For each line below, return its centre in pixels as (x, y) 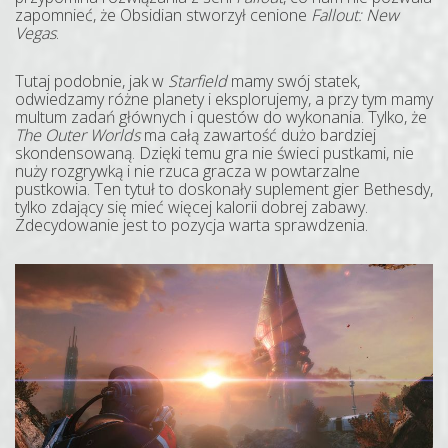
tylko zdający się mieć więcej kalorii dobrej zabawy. (191, 207)
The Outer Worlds (77, 135)
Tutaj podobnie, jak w (89, 81)
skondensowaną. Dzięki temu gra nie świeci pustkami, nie (214, 153)
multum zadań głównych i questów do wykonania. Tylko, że (221, 117)
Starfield (195, 81)
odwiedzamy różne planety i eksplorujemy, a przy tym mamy (224, 99)
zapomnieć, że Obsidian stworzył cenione (163, 15)
